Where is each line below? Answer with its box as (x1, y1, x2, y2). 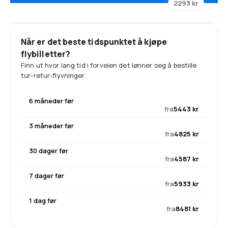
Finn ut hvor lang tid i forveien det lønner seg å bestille (21, 61, 197, 70)
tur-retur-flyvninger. (21, 71, 86, 80)
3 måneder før (29, 121, 74, 130)
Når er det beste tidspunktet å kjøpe (21, 36, 167, 47)
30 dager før (29, 146, 68, 155)
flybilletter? (21, 48, 71, 60)
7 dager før (29, 171, 64, 180)
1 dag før (29, 196, 56, 205)
